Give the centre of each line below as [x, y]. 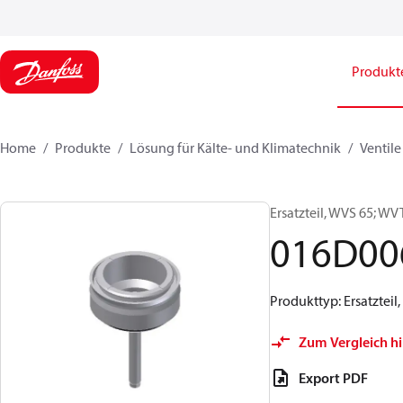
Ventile [381, 148]
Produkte [83, 148]
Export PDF [333, 378]
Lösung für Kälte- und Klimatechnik [235, 148]
